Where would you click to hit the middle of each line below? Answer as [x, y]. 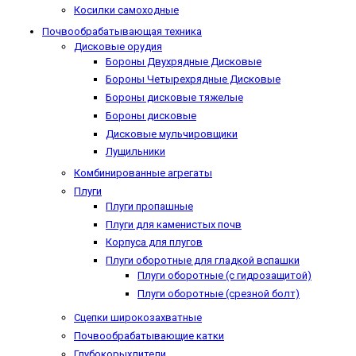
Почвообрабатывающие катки [149, 336]
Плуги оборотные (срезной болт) [219, 293]
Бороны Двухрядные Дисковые [184, 61]
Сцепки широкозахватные [138, 318]
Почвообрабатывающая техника [122, 31]
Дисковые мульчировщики [172, 133]
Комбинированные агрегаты [143, 173]
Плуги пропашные [149, 206]
